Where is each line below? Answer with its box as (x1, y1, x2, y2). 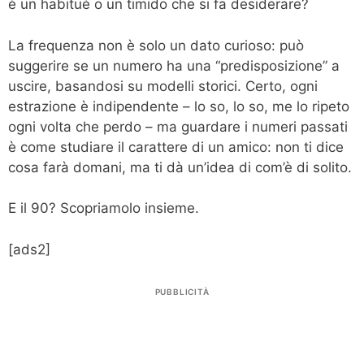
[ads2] (8, 240, 50, 258)
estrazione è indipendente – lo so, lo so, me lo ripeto (8, 97, 349, 115)
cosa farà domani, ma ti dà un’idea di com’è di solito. (8, 158, 352, 175)
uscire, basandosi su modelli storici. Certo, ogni (8, 77, 318, 94)
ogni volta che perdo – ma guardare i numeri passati (8, 118, 348, 135)
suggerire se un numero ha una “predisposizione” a (8, 57, 340, 74)
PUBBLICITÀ (154, 287, 210, 297)
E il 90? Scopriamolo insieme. (8, 200, 199, 217)
